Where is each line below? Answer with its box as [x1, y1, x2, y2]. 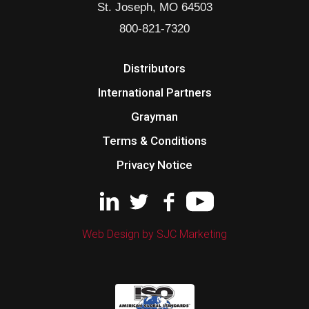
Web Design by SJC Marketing [82, 228, 227, 241]
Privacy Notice [117, 158, 192, 172]
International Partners [97, 86, 212, 100]
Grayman [131, 110, 178, 124]
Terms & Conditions [102, 134, 207, 148]
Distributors [123, 61, 186, 76]
